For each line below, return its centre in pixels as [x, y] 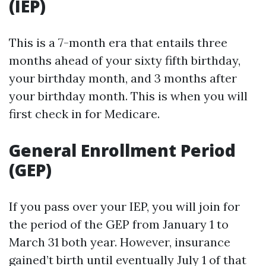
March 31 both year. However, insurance [120, 242]
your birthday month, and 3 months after [123, 78]
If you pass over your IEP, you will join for [124, 206]
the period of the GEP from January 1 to [119, 224]
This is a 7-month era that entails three [118, 42]
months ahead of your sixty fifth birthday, [125, 60]
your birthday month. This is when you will [128, 96]
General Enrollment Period [122, 150]
